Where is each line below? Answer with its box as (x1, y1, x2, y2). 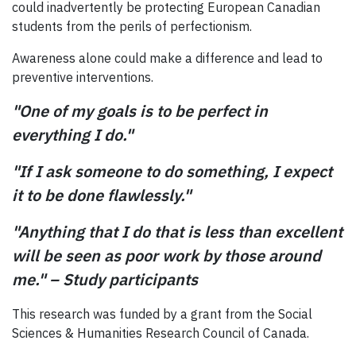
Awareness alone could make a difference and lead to (12, 49, 323, 66)
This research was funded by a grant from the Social (12, 305, 312, 322)
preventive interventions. (12, 68, 153, 85)
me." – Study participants (12, 268, 202, 290)
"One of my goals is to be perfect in (12, 99, 268, 122)
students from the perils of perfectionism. (12, 17, 252, 34)
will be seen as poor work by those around (12, 244, 321, 266)
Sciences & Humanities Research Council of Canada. (12, 324, 309, 341)
